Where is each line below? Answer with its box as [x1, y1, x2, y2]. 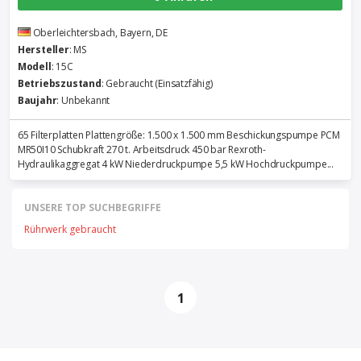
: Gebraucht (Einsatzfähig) [101, 77, 213, 90]
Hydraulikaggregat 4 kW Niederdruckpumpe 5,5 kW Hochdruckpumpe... [17, 157, 334, 171]
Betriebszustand [17, 77, 102, 90]
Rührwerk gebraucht [24, 222, 116, 236]
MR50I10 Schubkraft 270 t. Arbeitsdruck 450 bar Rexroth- [17, 143, 266, 156]
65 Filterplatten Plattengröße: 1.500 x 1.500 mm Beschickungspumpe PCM [17, 128, 341, 142]
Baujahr [17, 93, 57, 107]
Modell [17, 60, 52, 73]
